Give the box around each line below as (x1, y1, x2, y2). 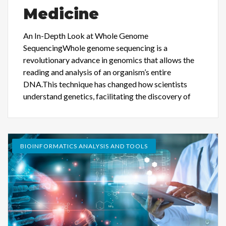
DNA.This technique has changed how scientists (23, 79, 187, 89)
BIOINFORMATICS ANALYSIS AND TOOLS (20, 142, 148, 150)
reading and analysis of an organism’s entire (23, 67, 171, 77)
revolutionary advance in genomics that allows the (23, 54, 194, 65)
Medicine (23, 4, 99, 23)
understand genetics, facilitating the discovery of (23, 91, 191, 101)
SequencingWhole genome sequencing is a (23, 42, 167, 52)
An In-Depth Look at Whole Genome (23, 30, 148, 40)
